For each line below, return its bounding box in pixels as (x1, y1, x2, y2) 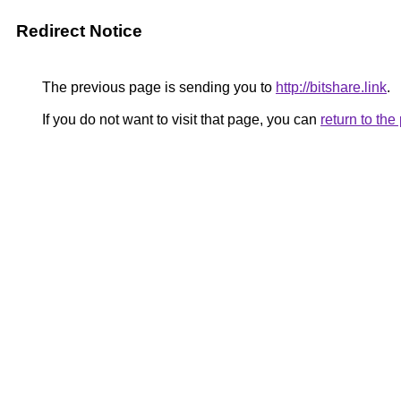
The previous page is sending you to (38, 80, 276, 95)
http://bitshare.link (276, 80, 387, 95)
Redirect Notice (16, 21, 142, 40)
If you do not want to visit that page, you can (38, 112, 320, 127)
